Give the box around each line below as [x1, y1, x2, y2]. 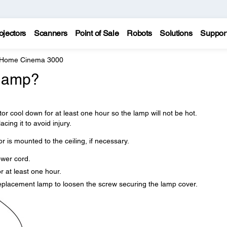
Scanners [33, 28, 67, 38]
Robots [127, 28, 152, 38]
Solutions [160, 28, 193, 38]
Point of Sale [75, 28, 119, 38]
